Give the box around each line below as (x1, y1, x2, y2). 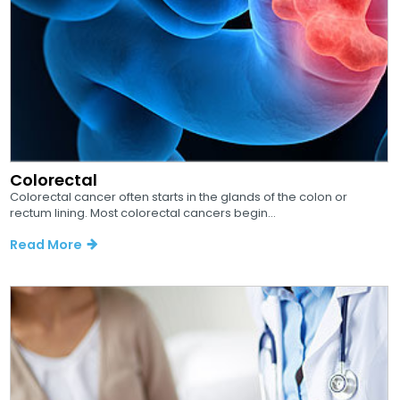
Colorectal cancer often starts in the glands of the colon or (10, 188, 348, 206)
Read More (10, 235, 83, 254)
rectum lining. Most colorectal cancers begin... (10, 204, 277, 222)
